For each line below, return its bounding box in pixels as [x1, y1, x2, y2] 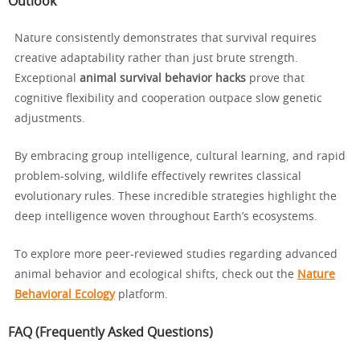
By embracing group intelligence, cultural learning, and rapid [14, 151, 346, 163]
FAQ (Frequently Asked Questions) [8, 326, 213, 340]
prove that [246, 73, 305, 85]
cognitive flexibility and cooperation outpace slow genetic [14, 93, 322, 105]
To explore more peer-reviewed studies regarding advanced [14, 249, 337, 261]
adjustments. [14, 113, 85, 125]
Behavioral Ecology [14, 289, 115, 301]
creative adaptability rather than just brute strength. [14, 53, 298, 65]
